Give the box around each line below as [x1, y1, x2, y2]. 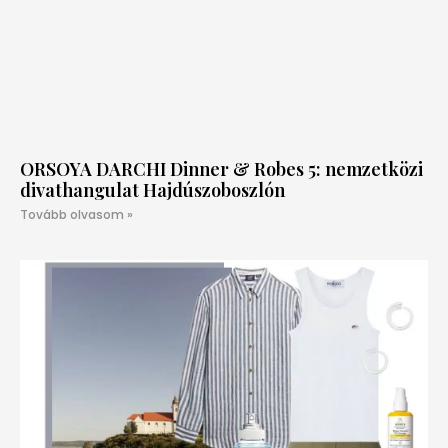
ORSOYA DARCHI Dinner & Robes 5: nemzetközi [20, 156, 423, 181]
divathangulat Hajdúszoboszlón [20, 177, 285, 202]
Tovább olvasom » [20, 205, 133, 223]
